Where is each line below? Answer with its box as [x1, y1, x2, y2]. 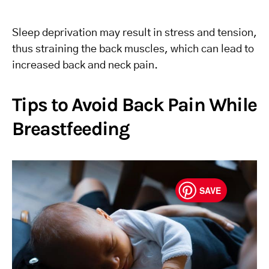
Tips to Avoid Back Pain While [12, 93, 257, 116]
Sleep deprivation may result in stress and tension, [12, 27, 257, 38]
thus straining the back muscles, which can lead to [12, 43, 254, 55]
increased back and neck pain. [12, 59, 158, 71]
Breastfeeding [12, 117, 130, 140]
